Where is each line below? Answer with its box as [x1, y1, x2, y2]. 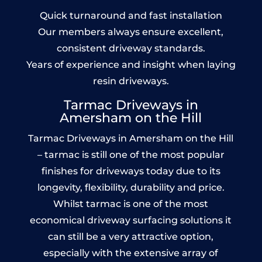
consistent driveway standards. [56, 42, 205, 54]
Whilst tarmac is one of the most [53, 198, 209, 209]
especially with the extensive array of [43, 247, 219, 258]
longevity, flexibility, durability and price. [37, 181, 225, 193]
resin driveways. [92, 75, 169, 87]
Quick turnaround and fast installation [39, 9, 222, 21]
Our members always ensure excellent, [38, 26, 224, 37]
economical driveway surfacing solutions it [30, 214, 232, 226]
